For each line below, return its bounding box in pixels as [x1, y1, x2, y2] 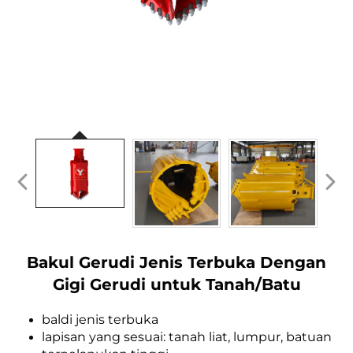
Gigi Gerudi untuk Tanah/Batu [52, 274, 301, 294]
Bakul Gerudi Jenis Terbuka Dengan [27, 252, 326, 272]
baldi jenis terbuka [42, 311, 158, 327]
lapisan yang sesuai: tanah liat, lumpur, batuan [42, 329, 332, 344]
